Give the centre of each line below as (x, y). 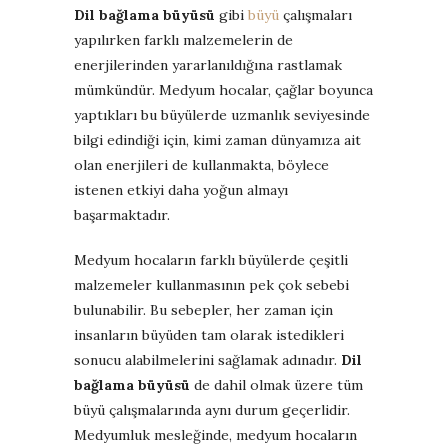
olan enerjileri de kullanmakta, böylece (201, 164)
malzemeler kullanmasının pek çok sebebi (211, 284)
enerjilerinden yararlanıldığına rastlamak (208, 64)
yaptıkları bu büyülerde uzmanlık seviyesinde (222, 114)
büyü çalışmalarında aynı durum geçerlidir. (212, 409)
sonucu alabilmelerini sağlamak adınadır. (207, 359)
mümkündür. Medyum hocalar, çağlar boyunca (223, 89)
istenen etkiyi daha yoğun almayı (181, 189)
